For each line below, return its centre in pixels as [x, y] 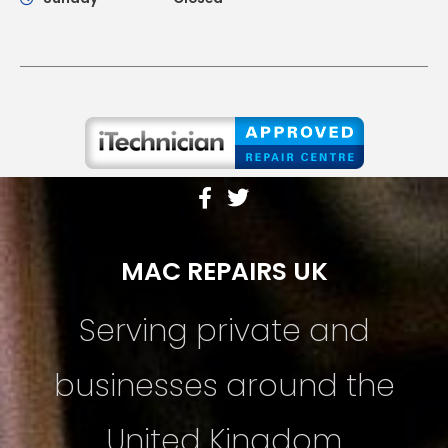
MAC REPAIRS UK [224, 271]
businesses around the [224, 386]
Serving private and [224, 331]
